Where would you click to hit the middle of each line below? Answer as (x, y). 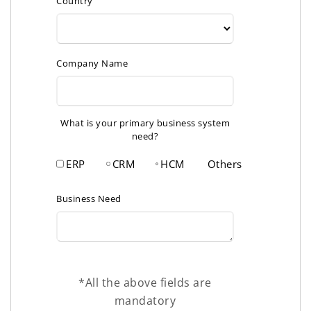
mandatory (145, 301)
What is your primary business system (145, 123)
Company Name (92, 64)
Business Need (89, 199)
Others (225, 164)
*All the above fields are (145, 283)
